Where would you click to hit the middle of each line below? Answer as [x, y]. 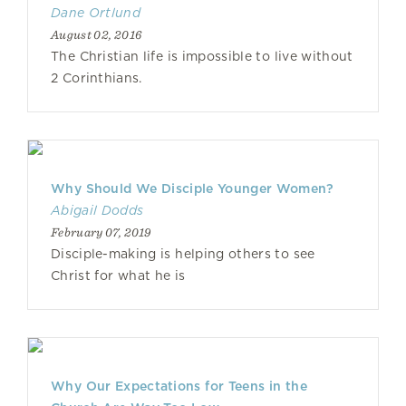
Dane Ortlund [96, 13]
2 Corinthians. [97, 78]
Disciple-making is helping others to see [183, 254]
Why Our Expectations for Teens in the [179, 386]
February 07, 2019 [101, 232]
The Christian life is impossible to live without [202, 56]
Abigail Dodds [97, 210]
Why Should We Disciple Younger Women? [193, 188]
